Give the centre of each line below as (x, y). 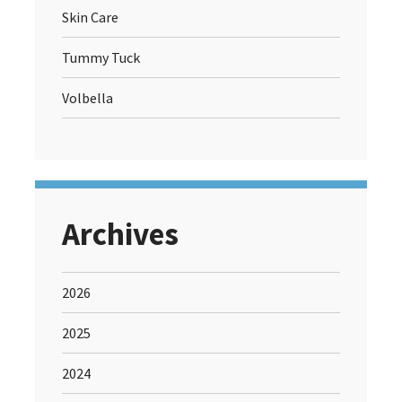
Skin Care (90, 17)
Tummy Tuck (101, 58)
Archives (120, 235)
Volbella (87, 98)
